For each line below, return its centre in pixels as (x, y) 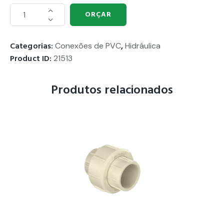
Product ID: (32, 58)
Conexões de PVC (88, 45)
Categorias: (33, 46)
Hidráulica (143, 45)
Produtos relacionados (112, 90)
